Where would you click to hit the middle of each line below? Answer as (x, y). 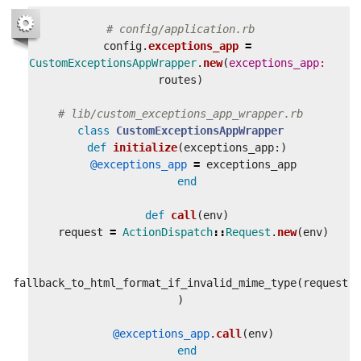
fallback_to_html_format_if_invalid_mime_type (155, 282)
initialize (145, 147)
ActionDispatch (168, 232)
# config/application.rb (180, 29)
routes (177, 79)
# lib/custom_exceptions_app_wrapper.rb (180, 113)
